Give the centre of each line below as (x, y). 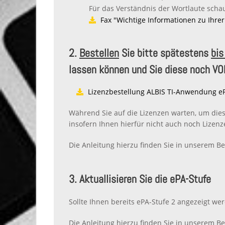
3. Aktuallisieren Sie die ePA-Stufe (140, 179)
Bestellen (99, 52)
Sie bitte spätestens (165, 52)
